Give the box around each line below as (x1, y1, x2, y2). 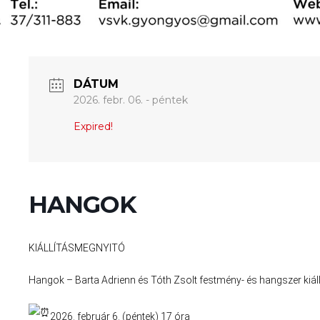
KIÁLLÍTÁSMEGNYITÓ (28, 242, 125, 254)
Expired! (73, 120, 113, 134)
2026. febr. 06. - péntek (73, 94, 188, 107)
